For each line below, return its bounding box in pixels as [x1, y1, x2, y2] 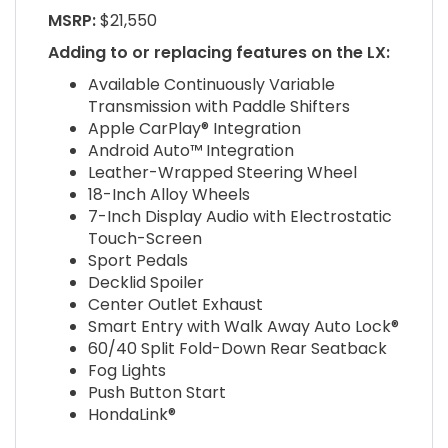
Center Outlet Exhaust [87, 293, 263, 317]
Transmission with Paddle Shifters [87, 95, 350, 119]
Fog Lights [87, 359, 166, 383]
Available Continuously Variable [87, 73, 335, 97]
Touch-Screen [87, 227, 202, 251]
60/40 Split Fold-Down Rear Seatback [87, 337, 387, 361]
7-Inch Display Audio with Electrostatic [87, 205, 392, 229]
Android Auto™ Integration [87, 139, 294, 163]
